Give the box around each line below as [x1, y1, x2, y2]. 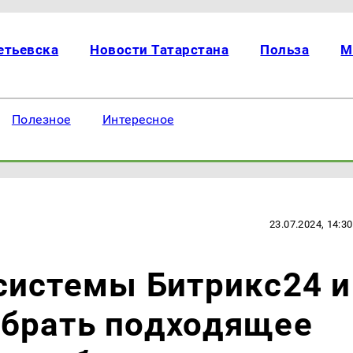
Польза [260, 42, 310, 58]
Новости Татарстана [90, 42, 229, 58]
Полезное [11, 112, 71, 127]
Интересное [102, 112, 174, 127]
